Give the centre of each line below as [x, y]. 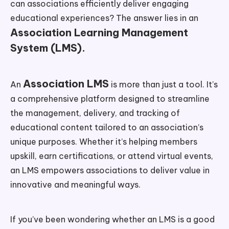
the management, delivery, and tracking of [95, 113]
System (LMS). [48, 48]
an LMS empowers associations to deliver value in [110, 170]
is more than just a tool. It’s [163, 84]
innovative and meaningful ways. [75, 184]
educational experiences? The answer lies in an [104, 18]
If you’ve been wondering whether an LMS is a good [112, 219]
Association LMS [66, 83]
